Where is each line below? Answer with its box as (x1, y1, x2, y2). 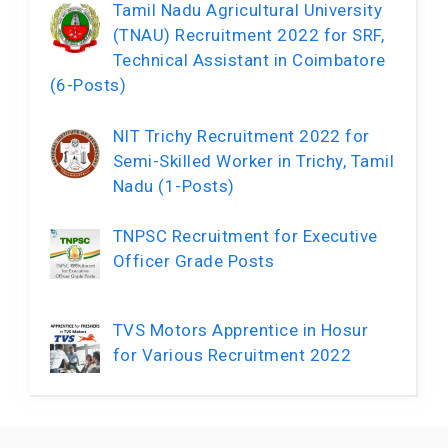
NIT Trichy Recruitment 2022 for (112, 125, 370, 146)
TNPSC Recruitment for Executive (112, 226, 378, 247)
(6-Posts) (50, 75, 127, 96)
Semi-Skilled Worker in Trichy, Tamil (112, 150, 395, 171)
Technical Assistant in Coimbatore (112, 50, 386, 71)
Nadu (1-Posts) (112, 175, 235, 196)
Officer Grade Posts (112, 251, 275, 272)
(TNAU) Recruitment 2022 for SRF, (112, 25, 385, 46)
